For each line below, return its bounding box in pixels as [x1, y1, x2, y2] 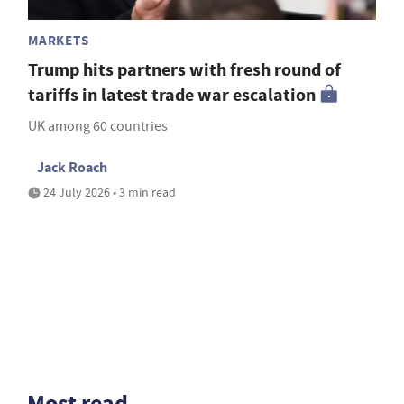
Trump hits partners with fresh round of [28, 57, 341, 82]
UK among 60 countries [28, 116, 168, 135]
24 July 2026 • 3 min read [41, 183, 176, 200]
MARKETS [28, 31, 89, 50]
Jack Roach [37, 157, 107, 177]
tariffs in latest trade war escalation [28, 82, 316, 107]
